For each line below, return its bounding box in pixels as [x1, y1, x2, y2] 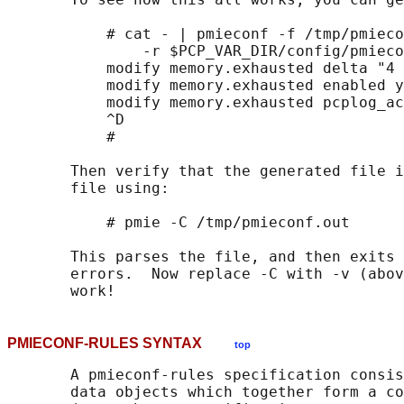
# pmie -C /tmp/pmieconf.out [7, 214, 350, 232]
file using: [7, 179, 170, 197]
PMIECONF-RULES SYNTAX [7, 335, 234, 352]
